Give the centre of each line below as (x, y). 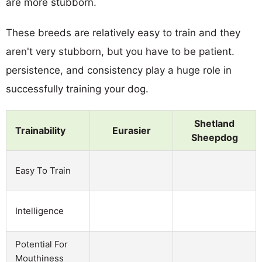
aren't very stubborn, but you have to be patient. (120, 51)
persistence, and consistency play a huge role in (119, 70)
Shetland (214, 123)
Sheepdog (214, 137)
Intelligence (39, 211)
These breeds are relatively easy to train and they (123, 32)
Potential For (42, 244)
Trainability (40, 130)
